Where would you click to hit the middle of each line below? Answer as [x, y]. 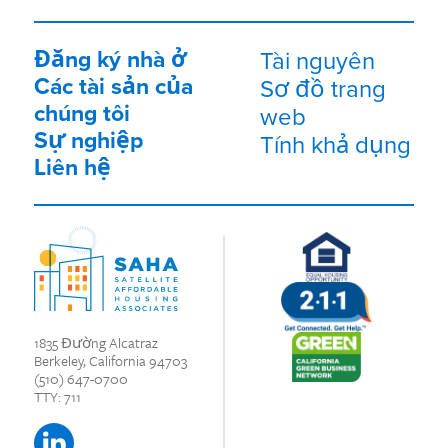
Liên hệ [72, 167]
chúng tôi [82, 113]
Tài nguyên [317, 60]
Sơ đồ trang [322, 88]
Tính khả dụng [335, 144]
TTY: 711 [57, 397]
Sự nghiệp [88, 140]
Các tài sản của [113, 86]
